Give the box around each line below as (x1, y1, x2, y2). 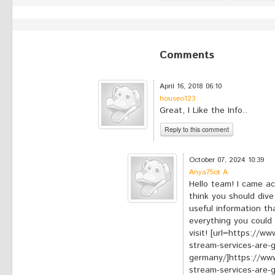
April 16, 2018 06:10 (160, 81, 222, 91)
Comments (160, 47, 214, 63)
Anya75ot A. (189, 167, 230, 177)
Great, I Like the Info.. (160, 104, 247, 117)
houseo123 (160, 93, 195, 104)
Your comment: (163, 142, 226, 155)
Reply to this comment (165, 125, 229, 134)
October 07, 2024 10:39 (189, 155, 264, 165)
